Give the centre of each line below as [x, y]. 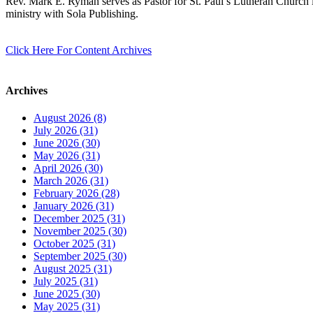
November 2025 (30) [80, 231]
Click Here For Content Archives [79, 50]
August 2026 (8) [70, 117]
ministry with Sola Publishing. [72, 14]
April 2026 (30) [68, 168]
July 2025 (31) [66, 281]
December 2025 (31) [79, 218]
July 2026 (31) [66, 130]
